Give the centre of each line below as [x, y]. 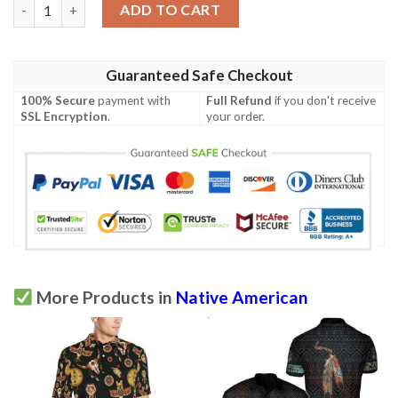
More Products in [104, 298]
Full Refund [239, 101]
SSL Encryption [64, 117]
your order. [236, 117]
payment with [133, 101]
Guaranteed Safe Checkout [199, 76]
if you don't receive [324, 101]
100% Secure [58, 101]
